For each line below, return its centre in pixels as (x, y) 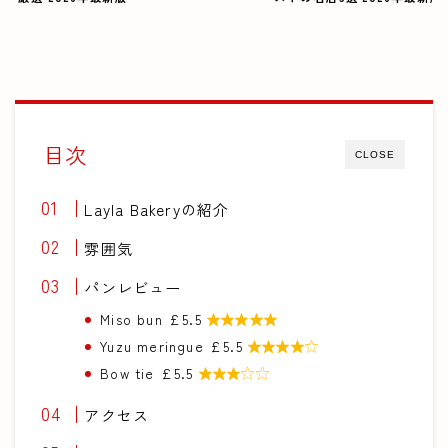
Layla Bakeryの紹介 (157, 208)
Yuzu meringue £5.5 (174, 345)
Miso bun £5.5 (154, 318)
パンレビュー (133, 286)
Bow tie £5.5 (149, 372)
